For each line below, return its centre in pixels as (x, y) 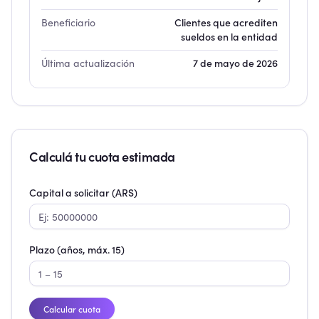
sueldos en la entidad (229, 37)
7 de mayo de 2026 (235, 63)
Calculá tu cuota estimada (102, 156)
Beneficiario (68, 22)
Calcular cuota (72, 309)
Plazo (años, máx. (70, 250)
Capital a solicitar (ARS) (83, 193)
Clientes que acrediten (226, 22)
